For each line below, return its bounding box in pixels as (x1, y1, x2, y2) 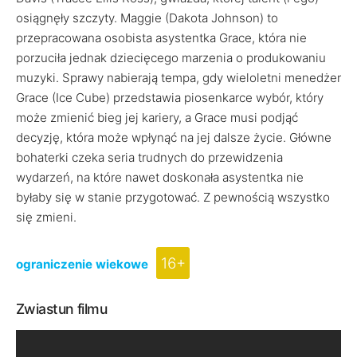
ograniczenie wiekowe (16, 257, 148, 272)
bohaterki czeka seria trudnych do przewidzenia (16, 150, 283, 165)
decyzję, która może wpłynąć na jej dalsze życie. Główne (16, 130, 331, 145)
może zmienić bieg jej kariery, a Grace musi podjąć (16, 110, 298, 125)
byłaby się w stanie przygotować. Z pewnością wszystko (16, 190, 330, 205)
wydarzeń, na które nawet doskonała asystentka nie (16, 170, 304, 185)
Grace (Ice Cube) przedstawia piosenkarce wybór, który (16, 90, 324, 105)
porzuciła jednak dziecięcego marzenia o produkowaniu (16, 50, 326, 65)
